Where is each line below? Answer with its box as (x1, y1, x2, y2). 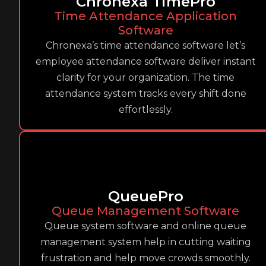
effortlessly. (118, 104, 173, 115)
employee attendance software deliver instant (35, 56, 256, 67)
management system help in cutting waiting (40, 236, 251, 248)
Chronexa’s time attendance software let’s (46, 40, 246, 51)
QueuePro (107, 188, 183, 205)
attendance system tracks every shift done (45, 88, 246, 99)
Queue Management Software (52, 204, 240, 218)
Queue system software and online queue (45, 220, 247, 232)
